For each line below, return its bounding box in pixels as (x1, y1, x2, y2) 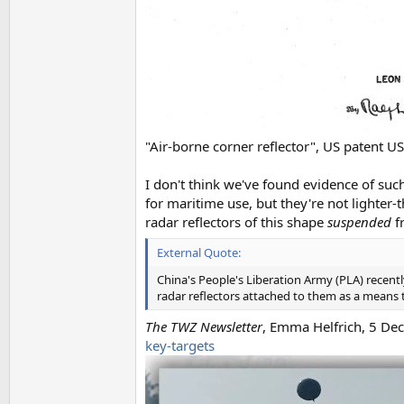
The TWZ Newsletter (145, 317, 262, 335)
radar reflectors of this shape (145, 212, 327, 231)
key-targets (145, 335, 215, 354)
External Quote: (157, 244, 241, 261)
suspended (327, 212, 391, 231)
